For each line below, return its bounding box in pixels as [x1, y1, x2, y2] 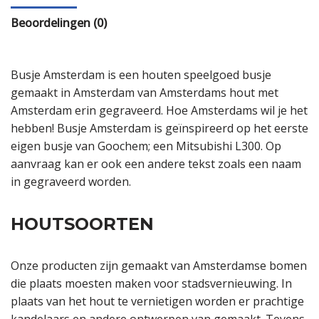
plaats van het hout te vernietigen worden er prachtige [11, 293, 304, 310]
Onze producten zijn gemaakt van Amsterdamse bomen [11, 258, 307, 274]
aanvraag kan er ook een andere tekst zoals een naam [11, 156, 301, 172]
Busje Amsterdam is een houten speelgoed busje [11, 67, 271, 83]
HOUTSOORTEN [11, 214, 154, 235]
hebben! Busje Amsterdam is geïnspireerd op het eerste [11, 120, 308, 137]
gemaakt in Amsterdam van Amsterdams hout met [11, 85, 278, 101]
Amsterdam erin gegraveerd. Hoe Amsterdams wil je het [11, 103, 308, 119]
